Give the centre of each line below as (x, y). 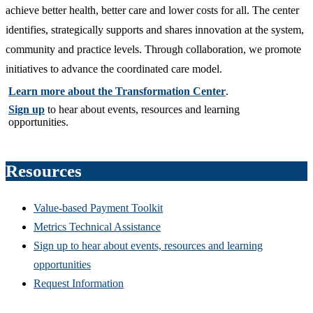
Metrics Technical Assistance (97, 227)
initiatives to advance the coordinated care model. (115, 69)
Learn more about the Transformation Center (117, 92)
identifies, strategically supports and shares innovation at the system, (155, 30)
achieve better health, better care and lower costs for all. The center (152, 10)
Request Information (79, 284)
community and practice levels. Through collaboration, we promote (153, 50)
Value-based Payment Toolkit (98, 208)
